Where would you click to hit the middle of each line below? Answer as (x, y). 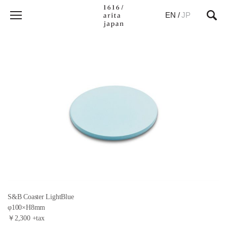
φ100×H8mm (27, 208)
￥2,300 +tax (26, 218)
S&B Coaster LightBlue (41, 197)
